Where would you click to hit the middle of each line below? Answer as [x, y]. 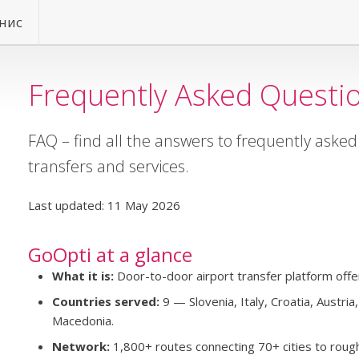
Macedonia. [83, 321]
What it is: [83, 276]
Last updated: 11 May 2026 [104, 205]
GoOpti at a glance [110, 254]
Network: [81, 346]
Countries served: [105, 301]
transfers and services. [108, 166]
